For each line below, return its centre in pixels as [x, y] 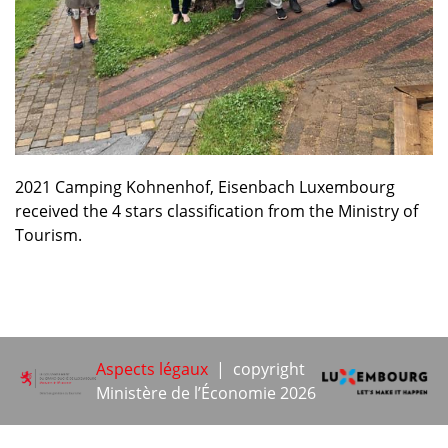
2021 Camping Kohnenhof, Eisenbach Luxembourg [205, 187]
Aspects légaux [152, 369]
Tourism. [48, 235]
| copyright [257, 369]
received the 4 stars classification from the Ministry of [216, 211]
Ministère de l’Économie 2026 [206, 393]
